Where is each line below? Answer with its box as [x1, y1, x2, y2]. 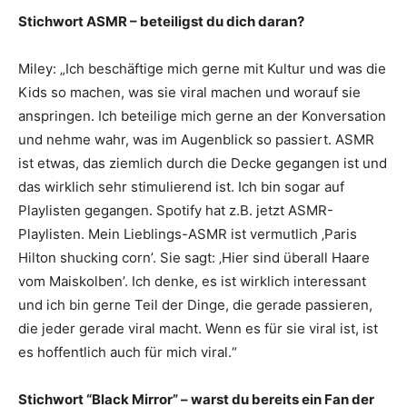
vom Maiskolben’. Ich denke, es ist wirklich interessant [18, 272, 366, 290]
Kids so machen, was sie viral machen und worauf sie [18, 83, 361, 101]
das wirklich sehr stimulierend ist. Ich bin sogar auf [18, 177, 344, 195]
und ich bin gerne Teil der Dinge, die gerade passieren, [18, 295, 372, 313]
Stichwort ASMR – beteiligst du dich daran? [18, 12, 304, 30]
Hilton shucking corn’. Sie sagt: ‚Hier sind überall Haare [18, 248, 370, 266]
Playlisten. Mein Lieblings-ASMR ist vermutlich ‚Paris [18, 224, 357, 243]
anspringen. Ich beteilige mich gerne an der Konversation [18, 106, 386, 124]
